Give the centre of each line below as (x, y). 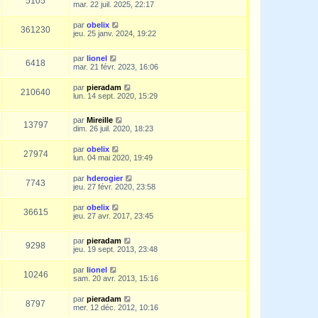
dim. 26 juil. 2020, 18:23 (113, 129)
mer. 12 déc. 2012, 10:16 (116, 307)
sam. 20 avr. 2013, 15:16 (116, 278)
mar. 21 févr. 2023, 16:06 (116, 66)
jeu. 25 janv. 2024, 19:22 (115, 33)
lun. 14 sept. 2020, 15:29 (115, 95)
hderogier (105, 179)
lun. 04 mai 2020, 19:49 (113, 158)
